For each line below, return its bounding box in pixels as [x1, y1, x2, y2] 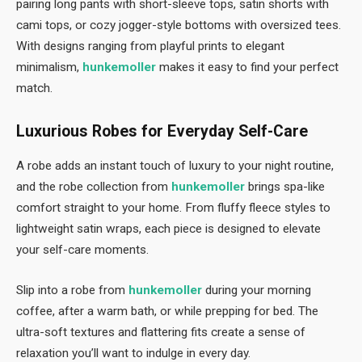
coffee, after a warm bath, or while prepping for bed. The [16, 303, 318, 318]
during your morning [202, 282, 311, 297]
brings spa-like [245, 179, 325, 194]
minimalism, [16, 59, 82, 74]
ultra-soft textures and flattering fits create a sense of [16, 324, 305, 339]
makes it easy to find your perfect [156, 59, 339, 74]
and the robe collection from [16, 179, 171, 194]
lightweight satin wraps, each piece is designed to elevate [16, 221, 321, 236]
